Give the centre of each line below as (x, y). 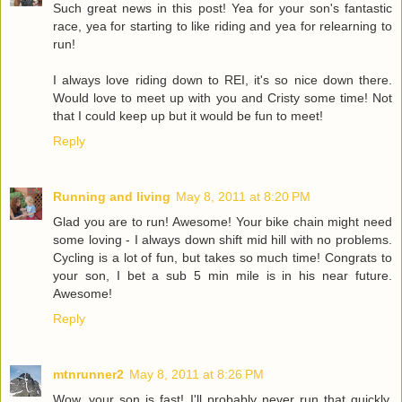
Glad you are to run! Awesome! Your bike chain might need (223, 221)
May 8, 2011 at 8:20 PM (243, 196)
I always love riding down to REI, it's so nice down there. (223, 79)
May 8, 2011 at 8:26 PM (197, 374)
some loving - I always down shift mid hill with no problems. (223, 239)
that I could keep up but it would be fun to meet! (188, 115)
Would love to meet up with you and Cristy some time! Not (223, 97)
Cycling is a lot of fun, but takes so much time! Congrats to (223, 257)
